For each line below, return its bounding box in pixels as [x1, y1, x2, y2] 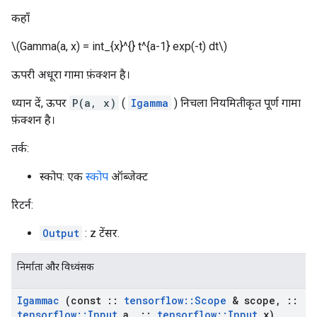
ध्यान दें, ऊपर [11, 96, 69, 110]
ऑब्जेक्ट [108, 170, 148, 183]
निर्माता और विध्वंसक [17, 261, 94, 272]
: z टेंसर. [82, 226, 120, 240]
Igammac [17, 294, 59, 307]
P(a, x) [72, 96, 116, 110]
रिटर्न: [11, 198, 33, 212]
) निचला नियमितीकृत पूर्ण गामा [171, 96, 301, 110]
